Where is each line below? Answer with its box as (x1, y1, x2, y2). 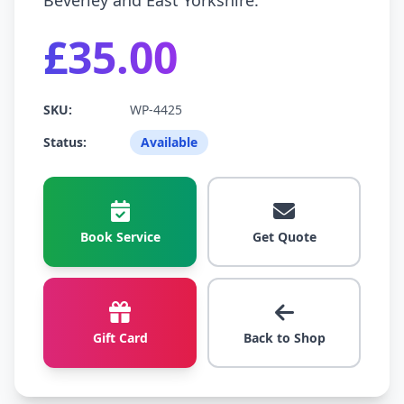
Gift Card (92, 328, 148, 346)
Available (141, 133, 197, 151)
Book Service (79, 227, 161, 245)
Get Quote (252, 227, 317, 245)
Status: (43, 133, 87, 151)
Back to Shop (243, 328, 326, 346)
